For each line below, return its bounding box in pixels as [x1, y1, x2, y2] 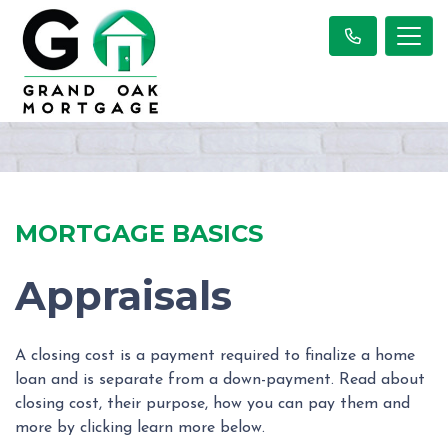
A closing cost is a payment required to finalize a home [15, 347, 415, 364]
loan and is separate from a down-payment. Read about [15, 371, 425, 388]
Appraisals [15, 270, 232, 320]
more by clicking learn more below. [15, 419, 265, 436]
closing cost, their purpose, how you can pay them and [15, 395, 410, 412]
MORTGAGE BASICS [15, 218, 263, 248]
